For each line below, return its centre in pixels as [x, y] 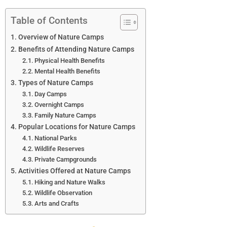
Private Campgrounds [66, 159]
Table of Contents [49, 20]
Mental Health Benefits [68, 71]
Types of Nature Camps [55, 83]
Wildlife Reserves [60, 148]
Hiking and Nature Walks [70, 182]
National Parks [56, 138]
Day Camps [51, 94]
